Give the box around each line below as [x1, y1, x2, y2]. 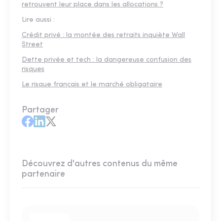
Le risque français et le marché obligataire [22, 81, 162, 89]
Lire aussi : [22, 16, 55, 24]
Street [22, 41, 43, 49]
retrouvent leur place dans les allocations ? [22, 1, 163, 9]
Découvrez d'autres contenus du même [22, 160, 178, 169]
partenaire [22, 170, 65, 179]
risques [22, 66, 44, 74]
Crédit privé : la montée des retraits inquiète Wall [22, 32, 185, 39]
